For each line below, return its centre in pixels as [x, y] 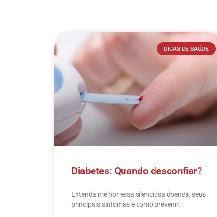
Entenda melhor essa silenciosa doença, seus [139, 194]
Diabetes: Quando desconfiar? [137, 171]
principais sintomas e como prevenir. [126, 204]
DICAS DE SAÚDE [186, 49]
